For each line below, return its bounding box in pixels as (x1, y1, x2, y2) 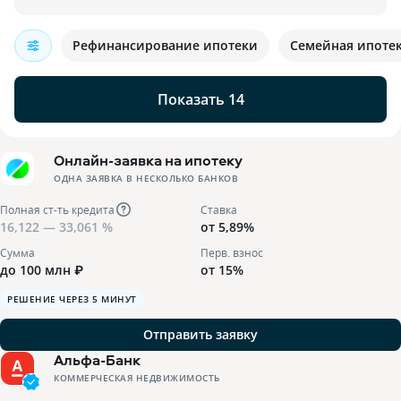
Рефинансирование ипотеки (73, 37, 258, 54)
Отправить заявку (143, 326, 258, 343)
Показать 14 (157, 90, 244, 109)
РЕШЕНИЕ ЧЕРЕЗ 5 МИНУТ (7, 293, 137, 305)
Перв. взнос (200, 245, 263, 260)
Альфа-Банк (54, 350, 141, 370)
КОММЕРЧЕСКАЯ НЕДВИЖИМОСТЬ (54, 371, 220, 384)
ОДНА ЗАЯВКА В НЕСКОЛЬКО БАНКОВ (54, 171, 238, 184)
